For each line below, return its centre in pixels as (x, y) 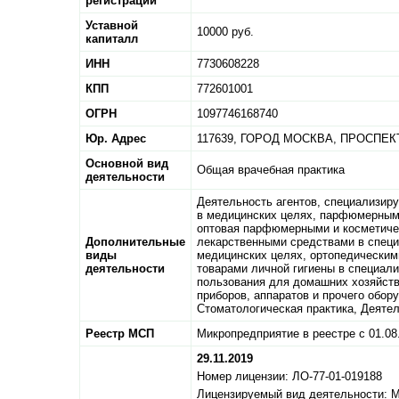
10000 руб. (225, 32)
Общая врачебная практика (271, 170)
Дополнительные (135, 242)
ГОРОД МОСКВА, (289, 139)
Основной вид (127, 164)
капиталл (112, 39)
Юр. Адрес (116, 139)
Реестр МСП (120, 334)
